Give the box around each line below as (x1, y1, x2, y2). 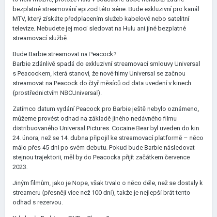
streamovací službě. (13, 34, 68, 42)
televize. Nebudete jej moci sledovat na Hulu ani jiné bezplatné (13, 25, 186, 32)
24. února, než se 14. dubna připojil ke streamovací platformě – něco (13, 134, 203, 141)
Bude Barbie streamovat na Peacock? (13, 50, 117, 58)
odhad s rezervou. (13, 199, 63, 206)
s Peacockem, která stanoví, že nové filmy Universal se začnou (13, 70, 186, 77)
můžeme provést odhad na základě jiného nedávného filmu (13, 115, 177, 122)
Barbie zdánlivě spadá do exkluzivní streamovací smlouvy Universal (13, 60, 200, 67)
